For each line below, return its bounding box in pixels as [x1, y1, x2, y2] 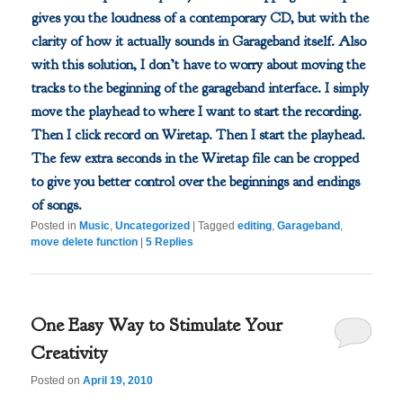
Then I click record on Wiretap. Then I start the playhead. [31, 126, 365, 145]
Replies [152, 236, 194, 249]
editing [237, 219, 273, 233]
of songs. [31, 196, 82, 215]
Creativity [31, 341, 109, 366]
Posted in [31, 219, 77, 233]
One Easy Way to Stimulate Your [31, 313, 283, 338]
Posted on [31, 374, 84, 388]
